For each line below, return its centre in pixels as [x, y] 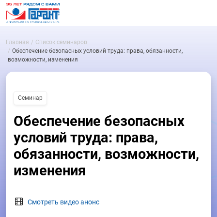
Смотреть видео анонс [63, 202]
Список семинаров [61, 42]
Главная [17, 42]
